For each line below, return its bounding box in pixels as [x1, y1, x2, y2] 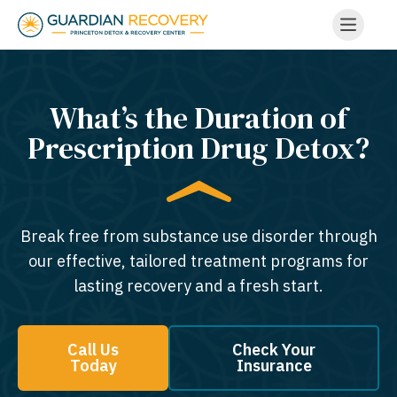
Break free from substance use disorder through [19, 226, 378, 246]
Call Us [67, 339, 120, 360]
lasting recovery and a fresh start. [74, 276, 323, 296]
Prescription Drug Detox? [27, 128, 370, 168]
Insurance [236, 355, 312, 376]
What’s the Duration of [50, 97, 347, 138]
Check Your [232, 339, 316, 360]
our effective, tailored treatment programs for [28, 251, 369, 271]
